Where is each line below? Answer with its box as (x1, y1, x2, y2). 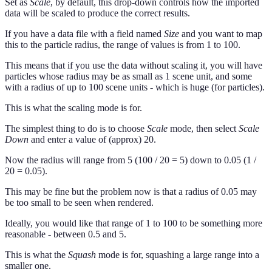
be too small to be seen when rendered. (5, 197, 154, 208)
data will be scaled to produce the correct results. (5, 8, 190, 19)
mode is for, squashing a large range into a (96, 250, 259, 260)
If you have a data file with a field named (5, 29, 164, 39)
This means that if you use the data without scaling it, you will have (5, 60, 262, 71)
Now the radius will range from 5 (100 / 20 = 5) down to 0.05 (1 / (5, 155, 256, 166)
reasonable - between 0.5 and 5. (5, 229, 126, 240)
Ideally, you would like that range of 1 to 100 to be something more (5, 218, 262, 229)
